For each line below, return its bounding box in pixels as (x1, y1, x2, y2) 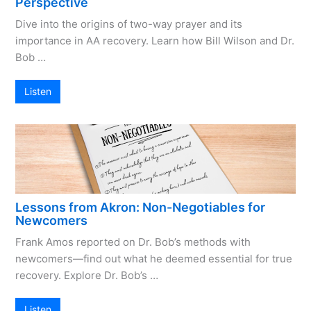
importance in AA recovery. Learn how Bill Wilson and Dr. (15, 34, 295, 48)
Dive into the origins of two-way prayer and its (15, 17, 243, 31)
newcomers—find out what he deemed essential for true (15, 252, 293, 266)
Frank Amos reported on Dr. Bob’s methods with (15, 235, 251, 249)
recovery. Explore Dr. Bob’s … (15, 269, 159, 283)
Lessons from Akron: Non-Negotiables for (15, 200, 266, 215)
